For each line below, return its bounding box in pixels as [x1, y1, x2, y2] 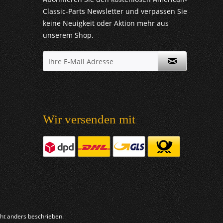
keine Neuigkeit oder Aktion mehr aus [43, 18, 169, 28]
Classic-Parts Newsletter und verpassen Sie [43, 6, 187, 16]
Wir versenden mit [43, 112, 135, 126]
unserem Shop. [43, 30, 94, 40]
